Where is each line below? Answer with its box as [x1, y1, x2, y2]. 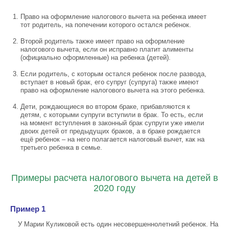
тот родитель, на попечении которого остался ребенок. [20, 21, 191, 29]
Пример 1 [10, 204, 45, 213]
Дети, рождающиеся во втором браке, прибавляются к [20, 103, 190, 110]
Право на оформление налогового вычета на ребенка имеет [20, 13, 207, 20]
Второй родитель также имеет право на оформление [20, 37, 185, 45]
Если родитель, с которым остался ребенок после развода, [20, 70, 207, 78]
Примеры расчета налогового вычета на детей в [11, 173, 218, 183]
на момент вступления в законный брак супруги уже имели [20, 119, 204, 127]
